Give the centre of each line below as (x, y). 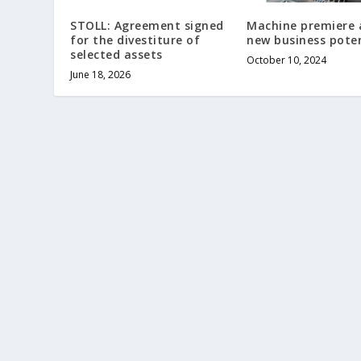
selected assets (116, 55)
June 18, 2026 (101, 75)
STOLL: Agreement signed (147, 26)
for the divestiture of (135, 40)
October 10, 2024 (286, 60)
